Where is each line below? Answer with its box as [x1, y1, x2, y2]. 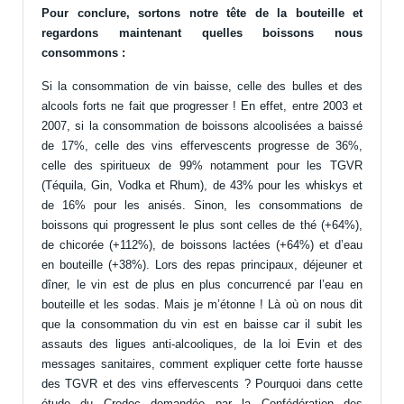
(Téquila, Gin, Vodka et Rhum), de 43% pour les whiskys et [41, 179, 363, 193]
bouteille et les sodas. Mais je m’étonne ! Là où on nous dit [41, 298, 363, 312]
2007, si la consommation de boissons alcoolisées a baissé [41, 119, 363, 133]
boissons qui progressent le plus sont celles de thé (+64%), [41, 218, 363, 233]
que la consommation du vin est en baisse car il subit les [41, 317, 363, 332]
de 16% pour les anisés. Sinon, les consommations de [41, 198, 363, 213]
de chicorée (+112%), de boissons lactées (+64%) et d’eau [41, 238, 363, 252]
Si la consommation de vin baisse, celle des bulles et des [41, 79, 363, 94]
